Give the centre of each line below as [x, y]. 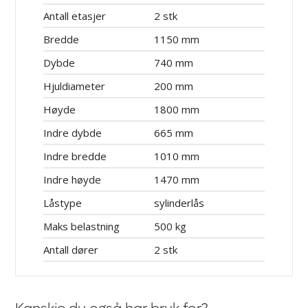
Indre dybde [73, 133]
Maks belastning [82, 227]
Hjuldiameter [75, 86]
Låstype [63, 203]
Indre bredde [75, 156]
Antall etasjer [75, 16]
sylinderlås [179, 203]
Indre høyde [73, 180]
